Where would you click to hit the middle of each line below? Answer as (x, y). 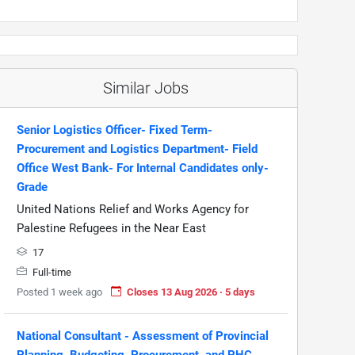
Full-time (51, 272)
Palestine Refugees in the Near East (111, 228)
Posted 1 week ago (59, 292)
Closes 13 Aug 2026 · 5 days (191, 292)
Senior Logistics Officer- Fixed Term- (115, 130)
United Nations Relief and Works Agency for (133, 209)
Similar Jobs (146, 88)
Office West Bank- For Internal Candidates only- (143, 168)
